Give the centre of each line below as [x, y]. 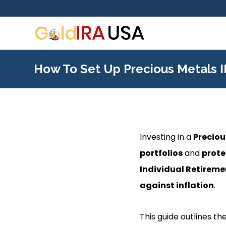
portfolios [161, 153]
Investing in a [166, 137]
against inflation [177, 185]
